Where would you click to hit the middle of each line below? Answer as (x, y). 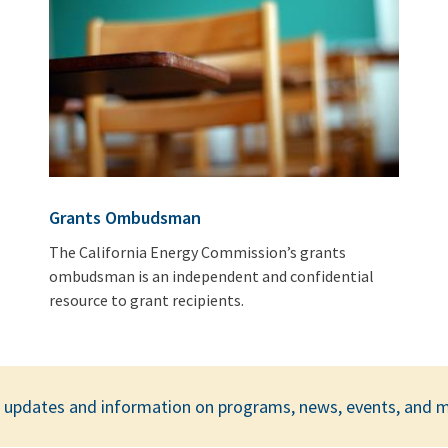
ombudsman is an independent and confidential (212, 276)
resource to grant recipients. (147, 300)
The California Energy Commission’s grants (198, 252)
